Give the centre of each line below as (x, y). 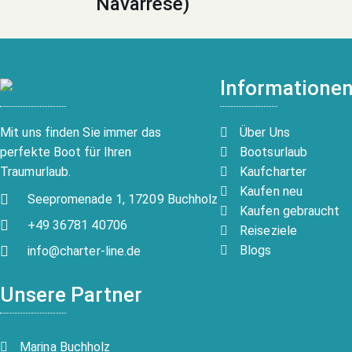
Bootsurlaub (274, 152)
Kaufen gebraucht (290, 211)
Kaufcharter (273, 172)
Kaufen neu (271, 192)
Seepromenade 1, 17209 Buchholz (123, 200)
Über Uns (265, 133)
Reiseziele (268, 231)
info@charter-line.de (84, 251)
